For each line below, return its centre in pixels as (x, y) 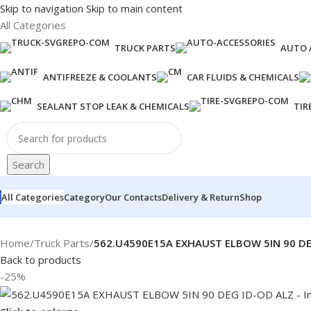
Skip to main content (134, 8)
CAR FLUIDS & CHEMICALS (243, 77)
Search (28, 165)
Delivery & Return (201, 197)
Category (84, 197)
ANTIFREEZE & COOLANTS (100, 77)
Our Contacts (133, 197)
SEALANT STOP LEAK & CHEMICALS (113, 106)
